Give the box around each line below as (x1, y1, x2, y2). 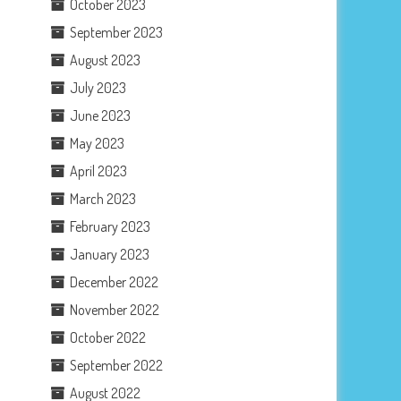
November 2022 (70, 300, 160, 319)
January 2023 (70, 244, 150, 263)
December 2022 (70, 272, 159, 291)
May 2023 (70, 133, 125, 152)
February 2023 (70, 217, 151, 235)
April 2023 (70, 161, 128, 180)
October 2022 (70, 328, 147, 346)
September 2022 (70, 355, 164, 374)
